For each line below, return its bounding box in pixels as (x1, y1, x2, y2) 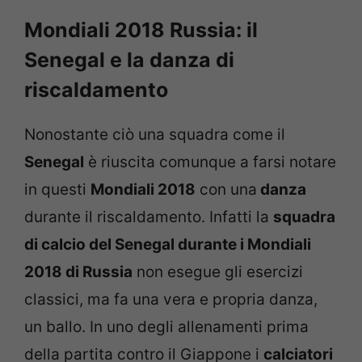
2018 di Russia (24, 263, 133, 282)
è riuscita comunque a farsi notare (84, 153, 336, 172)
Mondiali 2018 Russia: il (24, 18, 258, 43)
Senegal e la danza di (24, 48, 234, 73)
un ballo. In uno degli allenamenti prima (24, 318, 309, 337)
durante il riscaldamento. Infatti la (24, 208, 273, 227)
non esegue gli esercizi (133, 263, 303, 282)
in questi (24, 180, 90, 200)
